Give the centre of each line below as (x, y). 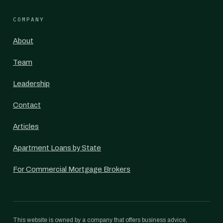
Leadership (31, 84)
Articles (26, 126)
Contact (27, 105)
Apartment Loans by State (57, 148)
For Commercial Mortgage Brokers (72, 169)
